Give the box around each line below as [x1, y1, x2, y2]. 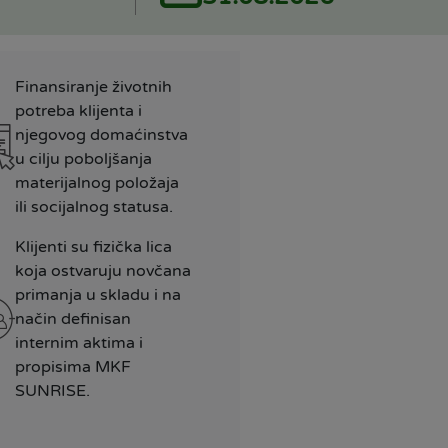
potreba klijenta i [14, 101, 142, 122]
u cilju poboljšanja [14, 149, 152, 170]
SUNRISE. [14, 381, 90, 402]
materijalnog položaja [14, 173, 179, 194]
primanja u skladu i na [14, 285, 181, 306]
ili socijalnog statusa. [14, 197, 173, 218]
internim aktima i [14, 333, 143, 354]
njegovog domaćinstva [14, 125, 188, 146]
